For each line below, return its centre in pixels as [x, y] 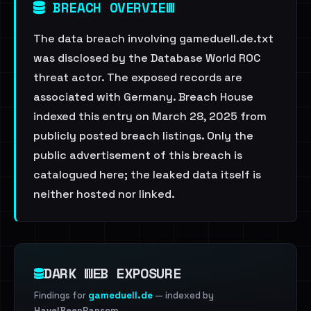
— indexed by [183, 295]
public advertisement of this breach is [138, 155]
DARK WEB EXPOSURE [112, 273]
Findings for [61, 295]
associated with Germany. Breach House [143, 97]
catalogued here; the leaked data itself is [147, 175]
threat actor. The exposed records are [138, 77]
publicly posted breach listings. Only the [143, 136]
